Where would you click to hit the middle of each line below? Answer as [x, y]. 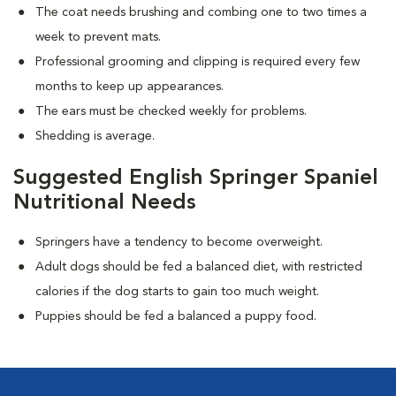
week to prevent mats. [98, 37]
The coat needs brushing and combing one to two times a [201, 12]
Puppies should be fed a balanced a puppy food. [176, 316]
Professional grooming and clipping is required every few [198, 62]
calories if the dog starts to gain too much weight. [177, 292]
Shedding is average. [95, 136]
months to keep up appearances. [129, 87]
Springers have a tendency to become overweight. [179, 242]
